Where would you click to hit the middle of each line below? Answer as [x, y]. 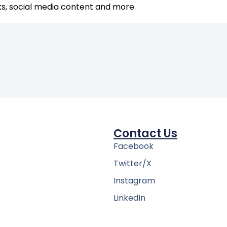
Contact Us [145, 133]
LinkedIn [129, 198]
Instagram [134, 180]
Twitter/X [133, 163]
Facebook [134, 146]
